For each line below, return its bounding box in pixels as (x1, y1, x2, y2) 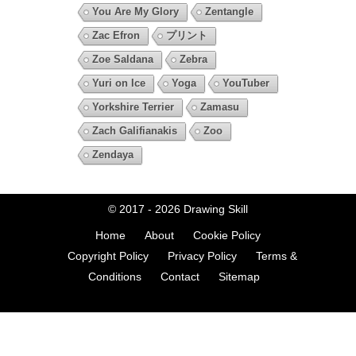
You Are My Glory (91, 6, 179, 18)
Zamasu (199, 101, 239, 114)
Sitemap (219, 270, 260, 284)
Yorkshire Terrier (91, 101, 174, 114)
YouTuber (222, 77, 269, 90)
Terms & (255, 250, 297, 263)
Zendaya (91, 149, 133, 161)
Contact (161, 270, 199, 284)
